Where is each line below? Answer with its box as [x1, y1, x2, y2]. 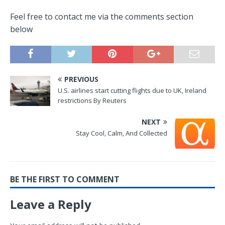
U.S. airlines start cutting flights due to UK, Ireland [58, 85, 206, 95]
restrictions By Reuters [58, 95, 127, 105]
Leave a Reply [10, 195, 91, 212]
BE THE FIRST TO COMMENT [10, 173, 120, 185]
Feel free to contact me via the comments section [10, 11, 193, 22]
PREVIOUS [64, 74, 98, 84]
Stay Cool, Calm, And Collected [76, 128, 167, 138]
